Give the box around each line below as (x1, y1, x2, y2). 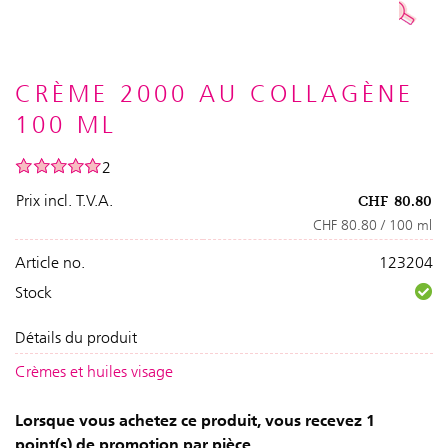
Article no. (15, 253, 85, 272)
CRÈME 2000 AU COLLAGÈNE (15, 80, 414, 108)
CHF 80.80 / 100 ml (313, 216, 432, 234)
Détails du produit (15, 328, 137, 347)
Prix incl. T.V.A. (16, 191, 113, 210)
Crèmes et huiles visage (15, 362, 173, 381)
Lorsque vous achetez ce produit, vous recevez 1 (15, 410, 375, 430)
